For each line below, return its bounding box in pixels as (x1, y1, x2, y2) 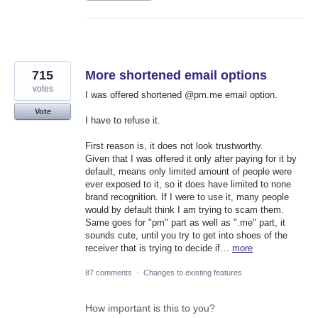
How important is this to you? (85, 302, 215, 314)
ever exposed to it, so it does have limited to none (85, 179, 291, 190)
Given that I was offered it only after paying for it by (85, 153, 297, 165)
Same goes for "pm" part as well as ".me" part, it (85, 217, 285, 229)
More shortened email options (85, 67, 267, 82)
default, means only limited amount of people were (85, 166, 292, 177)
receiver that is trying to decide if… (85, 243, 232, 254)
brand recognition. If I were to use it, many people (85, 192, 289, 203)
